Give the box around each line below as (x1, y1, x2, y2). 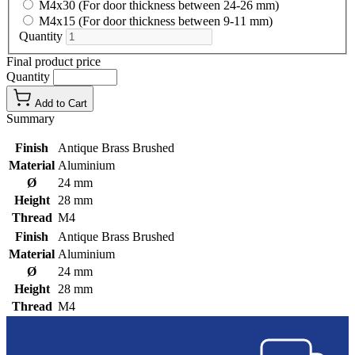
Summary (6, 112, 55, 126)
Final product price (6, 55, 101, 69)
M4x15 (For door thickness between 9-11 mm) (39, 14, 273, 29)
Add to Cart (35, 97, 87, 110)
